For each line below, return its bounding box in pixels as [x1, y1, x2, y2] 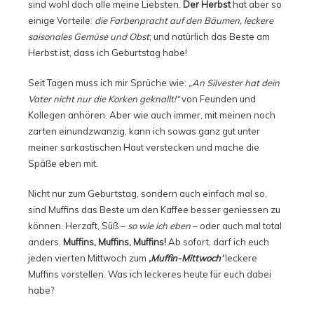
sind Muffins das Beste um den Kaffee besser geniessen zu [28, 204, 280, 216]
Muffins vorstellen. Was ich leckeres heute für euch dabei [28, 268, 271, 280]
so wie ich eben [128, 220, 191, 232]
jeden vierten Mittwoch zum [28, 252, 149, 264]
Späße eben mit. [28, 158, 98, 170]
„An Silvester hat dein [189, 77, 280, 89]
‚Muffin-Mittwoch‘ [149, 252, 223, 264]
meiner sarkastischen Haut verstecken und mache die [28, 142, 259, 153]
